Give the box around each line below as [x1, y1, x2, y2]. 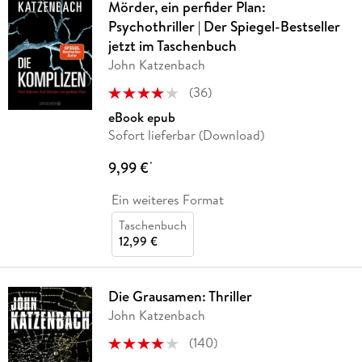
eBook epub [107, 108, 175, 127]
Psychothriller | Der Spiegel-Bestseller [107, 16, 340, 37]
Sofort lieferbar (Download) [107, 126, 264, 145]
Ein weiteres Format [111, 191, 224, 209]
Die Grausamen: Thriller [107, 286, 252, 307]
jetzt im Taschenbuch [107, 36, 237, 57]
